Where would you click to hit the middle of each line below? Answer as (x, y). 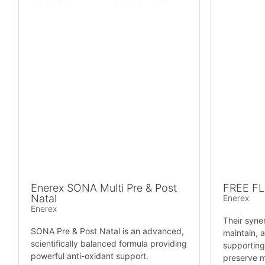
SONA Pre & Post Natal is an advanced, (107, 231)
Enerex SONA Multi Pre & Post (104, 188)
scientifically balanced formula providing (109, 244)
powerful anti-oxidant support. (90, 256)
